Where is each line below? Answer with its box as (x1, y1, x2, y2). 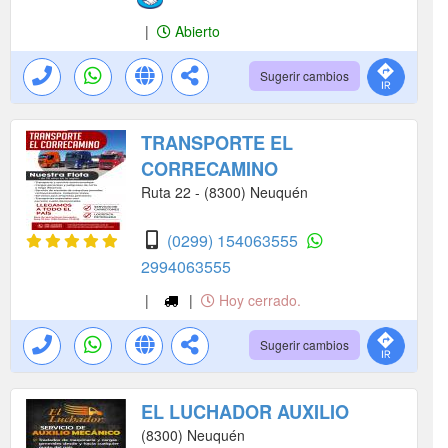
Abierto (171, 21, 220, 41)
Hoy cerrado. (214, 290, 301, 310)
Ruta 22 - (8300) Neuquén (141, 182, 308, 202)
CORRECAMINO (141, 156, 278, 182)
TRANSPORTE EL (141, 130, 293, 156)
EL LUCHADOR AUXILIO (141, 399, 349, 425)
